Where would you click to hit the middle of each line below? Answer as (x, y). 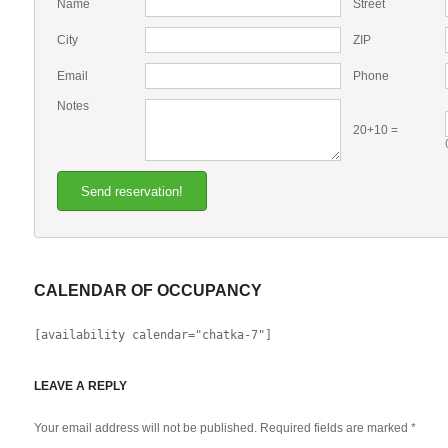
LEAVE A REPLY (80, 386)
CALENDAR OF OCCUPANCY (148, 290)
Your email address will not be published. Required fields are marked (222, 428)
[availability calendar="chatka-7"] (153, 335)
